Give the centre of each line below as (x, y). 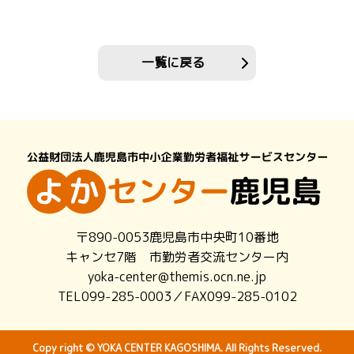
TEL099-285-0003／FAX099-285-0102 (177, 297)
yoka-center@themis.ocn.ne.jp (177, 277)
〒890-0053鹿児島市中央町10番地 (177, 237)
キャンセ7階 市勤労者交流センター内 (177, 257)
